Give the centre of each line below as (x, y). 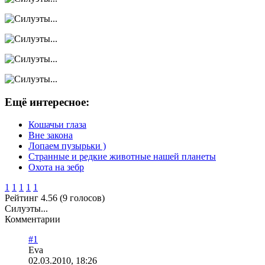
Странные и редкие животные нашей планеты (122, 157)
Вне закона (51, 135)
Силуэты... (26, 209)
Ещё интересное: (47, 102)
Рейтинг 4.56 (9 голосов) (55, 198)
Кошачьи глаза (57, 125)
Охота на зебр (56, 167)
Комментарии (35, 219)
